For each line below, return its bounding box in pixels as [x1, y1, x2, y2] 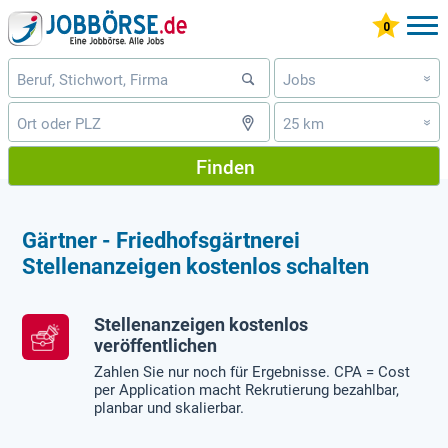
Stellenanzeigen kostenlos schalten [22, 253, 370, 279]
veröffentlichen [94, 335, 218, 356]
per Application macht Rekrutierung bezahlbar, [94, 381, 400, 400]
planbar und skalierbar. [94, 399, 245, 418]
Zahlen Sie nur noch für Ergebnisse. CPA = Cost [94, 363, 411, 382]
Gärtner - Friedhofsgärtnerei [22, 227, 301, 253]
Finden [195, 153, 255, 179]
